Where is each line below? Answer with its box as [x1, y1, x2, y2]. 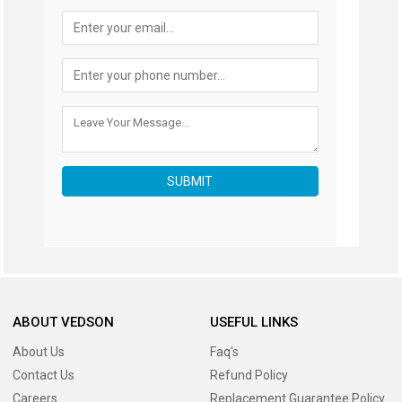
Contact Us [13, 367, 75, 382]
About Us [13, 344, 66, 359]
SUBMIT [167, 174, 214, 189]
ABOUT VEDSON [13, 313, 115, 330]
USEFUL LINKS [210, 313, 298, 330]
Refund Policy [210, 367, 288, 382]
